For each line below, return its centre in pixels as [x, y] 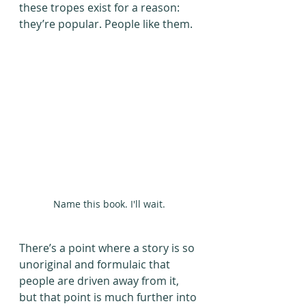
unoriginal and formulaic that [96, 264]
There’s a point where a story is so [108, 248]
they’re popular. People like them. [106, 24]
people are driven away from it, [100, 280]
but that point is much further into [109, 297]
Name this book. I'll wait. [109, 204]
